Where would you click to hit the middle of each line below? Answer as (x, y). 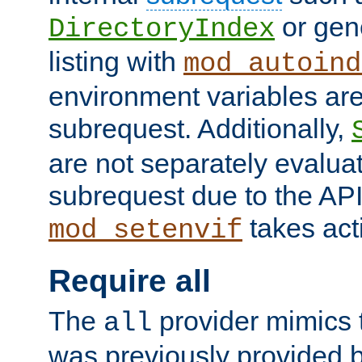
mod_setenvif (145, 231)
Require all (130, 281)
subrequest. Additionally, (200, 129)
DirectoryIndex (162, 29)
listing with (116, 62)
